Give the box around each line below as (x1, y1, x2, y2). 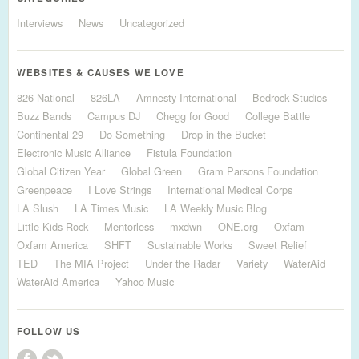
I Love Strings (88, 182, 151, 197)
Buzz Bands (17, 108, 71, 123)
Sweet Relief (248, 237, 307, 252)
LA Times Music (75, 200, 148, 216)
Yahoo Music (115, 274, 174, 289)
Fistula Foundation (147, 145, 232, 160)
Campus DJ (87, 108, 140, 123)
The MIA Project (54, 256, 129, 271)
